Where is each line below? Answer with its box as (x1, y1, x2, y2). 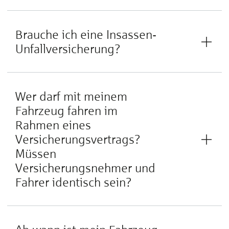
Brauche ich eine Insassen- (15, 27, 156, 42)
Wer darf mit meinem (15, 89, 127, 104)
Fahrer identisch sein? (15, 175, 132, 190)
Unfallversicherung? (15, 41, 121, 56)
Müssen (15, 146, 56, 161)
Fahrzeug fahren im (15, 103, 118, 118)
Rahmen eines (15, 118, 91, 132)
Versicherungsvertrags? (15, 132, 141, 147)
